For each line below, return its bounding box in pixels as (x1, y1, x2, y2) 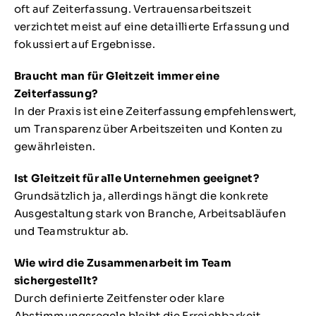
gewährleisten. (13, 140, 96, 154)
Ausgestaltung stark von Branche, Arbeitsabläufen (13, 207, 286, 221)
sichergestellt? (13, 274, 98, 288)
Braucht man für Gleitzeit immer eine (13, 69, 220, 83)
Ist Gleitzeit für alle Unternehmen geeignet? (13, 171, 259, 186)
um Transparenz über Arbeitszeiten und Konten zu (13, 122, 283, 136)
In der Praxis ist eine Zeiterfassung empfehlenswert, (13, 104, 297, 119)
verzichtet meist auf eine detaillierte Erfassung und (13, 20, 290, 34)
